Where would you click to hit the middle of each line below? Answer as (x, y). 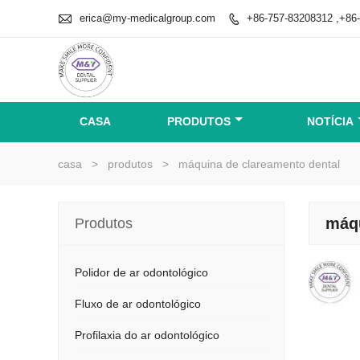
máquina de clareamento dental (259, 164)
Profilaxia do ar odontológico (147, 335)
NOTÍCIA (330, 121)
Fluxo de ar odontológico (138, 304)
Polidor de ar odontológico (141, 272)
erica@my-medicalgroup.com (147, 18)
